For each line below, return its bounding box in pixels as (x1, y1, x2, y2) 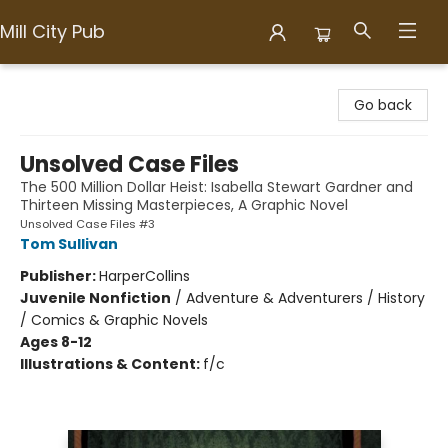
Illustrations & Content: (20, 354, 203, 374)
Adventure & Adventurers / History (186, 288, 425, 308)
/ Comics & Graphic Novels (20, 310, 208, 330)
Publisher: (20, 266, 99, 286)
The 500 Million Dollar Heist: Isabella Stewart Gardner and (20, 177, 413, 197)
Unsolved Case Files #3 (20, 216, 155, 232)
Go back (354, 95, 412, 115)
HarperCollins (99, 266, 190, 286)
